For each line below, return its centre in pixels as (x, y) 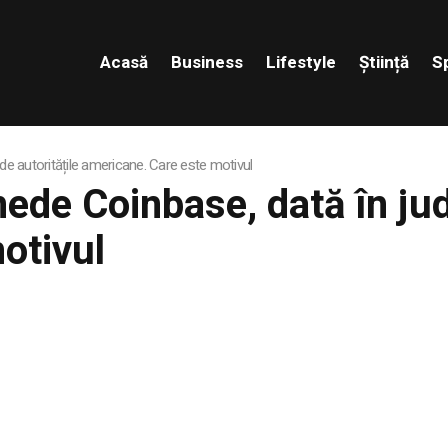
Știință (383, 62)
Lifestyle (300, 62)
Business (206, 62)
